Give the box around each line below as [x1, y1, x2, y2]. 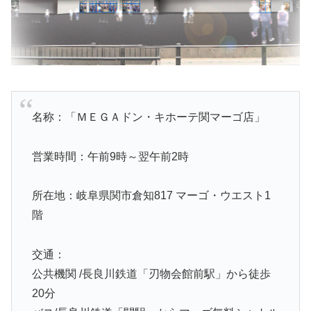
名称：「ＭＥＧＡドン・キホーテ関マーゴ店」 [31, 110, 265, 123]
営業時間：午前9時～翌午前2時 [31, 150, 189, 162]
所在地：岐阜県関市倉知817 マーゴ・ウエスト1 [31, 190, 271, 202]
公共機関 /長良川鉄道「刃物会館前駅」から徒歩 [31, 268, 271, 280]
